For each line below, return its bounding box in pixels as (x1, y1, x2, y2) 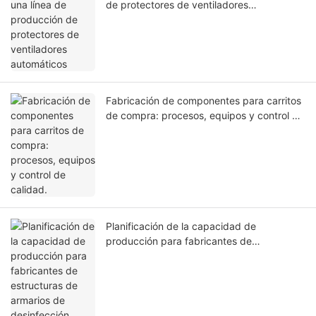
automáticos (106, 13, 162, 26)
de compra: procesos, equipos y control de (106, 109, 304, 122)
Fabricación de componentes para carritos (106, 95, 301, 107)
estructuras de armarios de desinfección (106, 250, 291, 262)
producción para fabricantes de (106, 235, 252, 248)
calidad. (106, 124, 142, 137)
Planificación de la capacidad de (106, 220, 256, 233)
